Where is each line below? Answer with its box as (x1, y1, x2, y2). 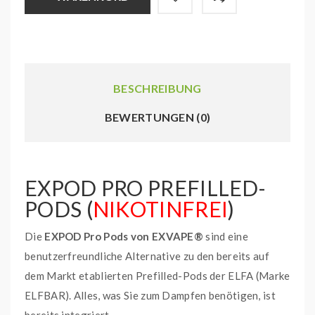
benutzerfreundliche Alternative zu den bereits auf (25, 250, 269, 262)
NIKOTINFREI (92, 196, 229, 221)
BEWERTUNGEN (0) (104, 110, 211, 124)
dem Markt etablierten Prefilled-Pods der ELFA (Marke (25, 269, 290, 282)
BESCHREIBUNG (113, 82, 202, 95)
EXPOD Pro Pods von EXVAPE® (44, 230, 204, 243)
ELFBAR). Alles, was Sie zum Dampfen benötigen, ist (25, 289, 276, 302)
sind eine (203, 230, 249, 243)
